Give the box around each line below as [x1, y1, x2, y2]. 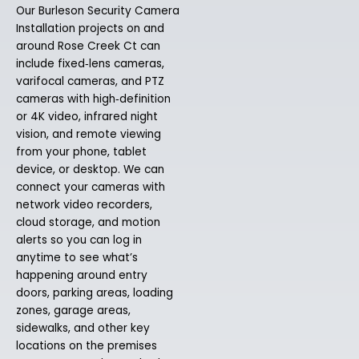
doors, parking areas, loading [16, 285, 173, 301]
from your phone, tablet [16, 144, 147, 160]
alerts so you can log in [16, 232, 142, 248]
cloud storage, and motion [16, 215, 160, 231]
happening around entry [16, 268, 147, 284]
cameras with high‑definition [16, 91, 171, 107]
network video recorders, [16, 197, 152, 213]
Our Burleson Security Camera [16, 3, 179, 19]
